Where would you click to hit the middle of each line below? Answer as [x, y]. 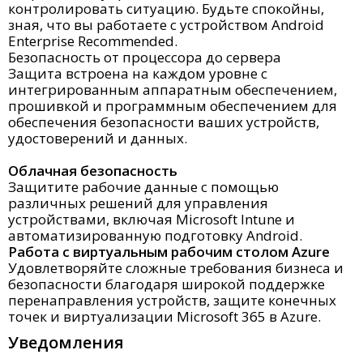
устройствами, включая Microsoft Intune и [152, 219]
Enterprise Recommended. [93, 41]
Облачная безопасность [93, 171]
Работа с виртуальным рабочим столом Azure [169, 252]
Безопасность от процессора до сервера [145, 57]
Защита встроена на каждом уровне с [138, 73]
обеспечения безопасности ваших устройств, [164, 122]
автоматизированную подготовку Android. [155, 235]
